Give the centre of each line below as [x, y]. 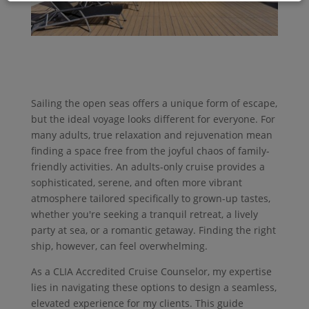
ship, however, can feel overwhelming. [119, 246]
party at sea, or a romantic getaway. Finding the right [153, 230]
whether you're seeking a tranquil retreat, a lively [144, 214]
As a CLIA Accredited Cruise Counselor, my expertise [151, 271]
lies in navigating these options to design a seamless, [153, 287]
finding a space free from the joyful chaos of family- [150, 150]
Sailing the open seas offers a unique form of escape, [154, 103]
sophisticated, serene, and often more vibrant [136, 182]
